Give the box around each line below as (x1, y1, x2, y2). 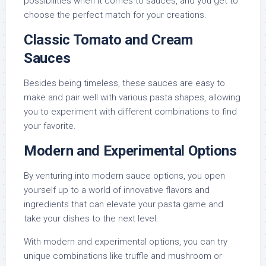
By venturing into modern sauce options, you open (24, 170, 225, 182)
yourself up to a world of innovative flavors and (24, 185, 210, 196)
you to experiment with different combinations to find (24, 106, 237, 118)
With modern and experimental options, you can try (24, 236, 227, 248)
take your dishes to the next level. (24, 213, 159, 224)
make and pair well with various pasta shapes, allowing (24, 92, 240, 103)
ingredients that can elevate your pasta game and (24, 199, 223, 210)
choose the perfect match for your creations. (24, 9, 207, 21)
